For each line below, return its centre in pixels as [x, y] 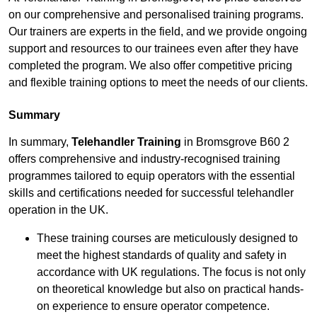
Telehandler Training [126, 142]
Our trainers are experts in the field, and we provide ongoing [158, 32]
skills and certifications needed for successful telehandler [151, 193]
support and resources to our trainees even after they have [154, 49]
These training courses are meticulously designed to [167, 238]
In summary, [40, 142]
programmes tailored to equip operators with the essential [152, 176]
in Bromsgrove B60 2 [235, 142]
